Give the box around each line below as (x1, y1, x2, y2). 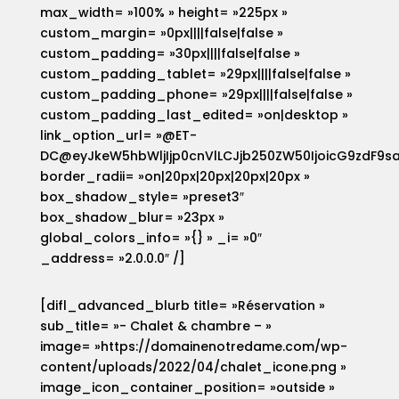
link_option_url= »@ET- (39, 126, 197, 145)
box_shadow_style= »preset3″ (39, 188, 244, 207)
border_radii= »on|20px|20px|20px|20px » (39, 167, 310, 186)
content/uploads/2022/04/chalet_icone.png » (39, 358, 346, 377)
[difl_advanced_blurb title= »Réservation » (39, 297, 325, 315)
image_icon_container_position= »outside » (39, 379, 335, 397)
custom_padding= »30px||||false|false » (39, 45, 300, 63)
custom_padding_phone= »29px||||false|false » (39, 85, 353, 104)
